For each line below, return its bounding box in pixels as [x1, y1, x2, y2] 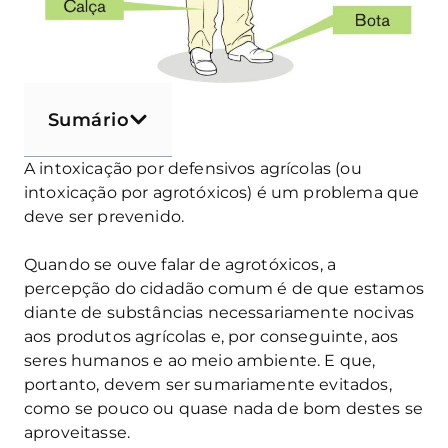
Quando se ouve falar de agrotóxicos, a [24, 254, 337, 274]
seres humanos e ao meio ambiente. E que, [24, 350, 376, 370]
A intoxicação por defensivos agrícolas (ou [24, 158, 362, 178]
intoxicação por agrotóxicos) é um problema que [24, 182, 420, 202]
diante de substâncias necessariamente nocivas [24, 302, 415, 322]
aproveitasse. [24, 422, 131, 442]
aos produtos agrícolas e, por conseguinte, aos [24, 326, 399, 346]
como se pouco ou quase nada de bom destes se [24, 398, 424, 418]
